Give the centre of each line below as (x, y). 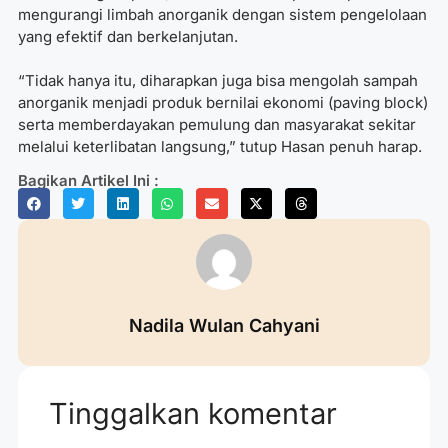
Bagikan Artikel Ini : (88, 180)
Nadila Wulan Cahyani (224, 326)
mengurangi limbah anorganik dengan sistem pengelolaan (222, 14)
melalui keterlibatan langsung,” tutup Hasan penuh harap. (220, 147)
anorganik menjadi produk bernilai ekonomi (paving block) (223, 103)
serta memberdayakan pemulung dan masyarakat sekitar (217, 125)
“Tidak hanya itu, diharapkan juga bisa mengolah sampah (218, 81)
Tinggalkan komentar (193, 414)
